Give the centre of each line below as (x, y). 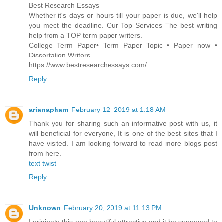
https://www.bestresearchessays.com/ (88, 65)
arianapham (49, 109)
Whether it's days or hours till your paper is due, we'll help (123, 15)
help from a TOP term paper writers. (85, 35)
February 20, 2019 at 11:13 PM (113, 207)
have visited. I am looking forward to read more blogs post (123, 143)
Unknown (45, 207)
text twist (42, 163)
